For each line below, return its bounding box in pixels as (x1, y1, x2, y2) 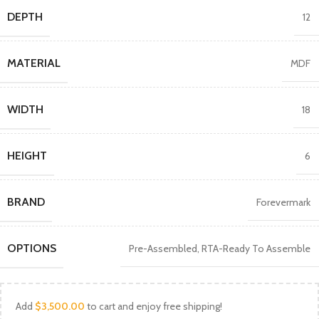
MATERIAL (7, 56, 61, 70)
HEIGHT (7, 148, 47, 162)
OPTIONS (7, 241, 56, 255)
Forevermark (256, 195, 310, 209)
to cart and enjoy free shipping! (85, 299, 222, 313)
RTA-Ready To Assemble (202, 241, 310, 255)
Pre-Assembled (129, 241, 197, 255)
